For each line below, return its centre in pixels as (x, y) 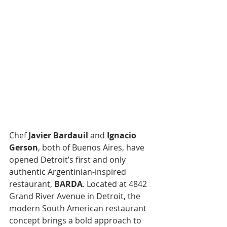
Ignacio (123, 135)
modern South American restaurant (79, 208)
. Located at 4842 (116, 184)
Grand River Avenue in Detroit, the (76, 196)
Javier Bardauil (58, 135)
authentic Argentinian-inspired (69, 172)
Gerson (24, 147)
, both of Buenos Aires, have (92, 147)
